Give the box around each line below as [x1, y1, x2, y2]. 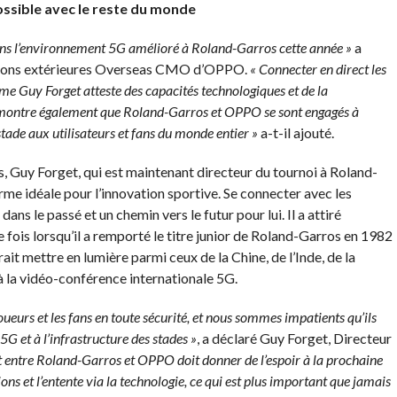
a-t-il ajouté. [260, 123, 334, 141]
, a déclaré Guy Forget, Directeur [196, 329, 392, 346]
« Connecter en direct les [249, 59, 386, 77]
